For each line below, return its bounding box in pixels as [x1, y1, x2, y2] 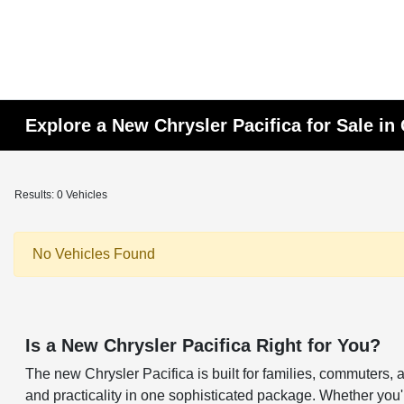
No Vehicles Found [32, 246, 155, 262]
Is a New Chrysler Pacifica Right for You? [25, 335, 381, 355]
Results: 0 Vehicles [14, 188, 107, 201]
